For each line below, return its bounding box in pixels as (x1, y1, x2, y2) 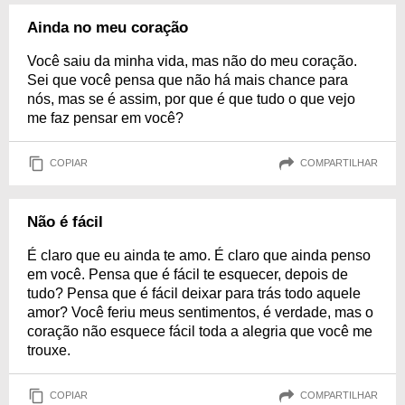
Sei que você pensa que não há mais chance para (27, 71, 348, 88)
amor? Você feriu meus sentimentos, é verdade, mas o (27, 304, 373, 320)
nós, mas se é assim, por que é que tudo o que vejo (27, 90, 355, 107)
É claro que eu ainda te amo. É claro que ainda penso (27, 247, 371, 263)
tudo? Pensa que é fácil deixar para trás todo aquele (27, 285, 361, 301)
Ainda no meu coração (27, 18, 188, 36)
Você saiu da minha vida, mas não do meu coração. (27, 52, 357, 69)
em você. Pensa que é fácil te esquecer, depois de (27, 266, 348, 282)
